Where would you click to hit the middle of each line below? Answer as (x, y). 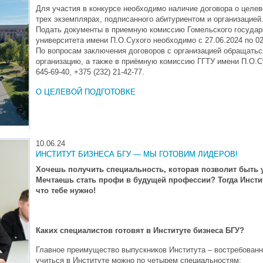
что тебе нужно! (67, 190)
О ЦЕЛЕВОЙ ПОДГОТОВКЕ (86, 92)
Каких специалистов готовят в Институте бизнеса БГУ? (140, 230)
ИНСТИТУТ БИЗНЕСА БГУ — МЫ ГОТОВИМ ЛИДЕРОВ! (137, 154)
